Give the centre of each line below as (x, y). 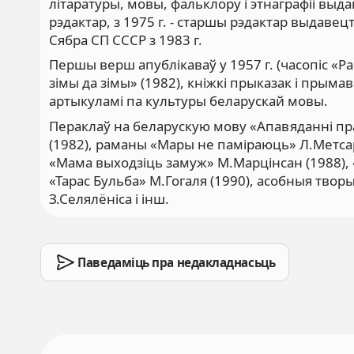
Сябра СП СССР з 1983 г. (126, 40)
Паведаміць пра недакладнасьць (177, 262)
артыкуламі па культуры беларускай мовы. (189, 101)
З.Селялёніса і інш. (109, 198)
